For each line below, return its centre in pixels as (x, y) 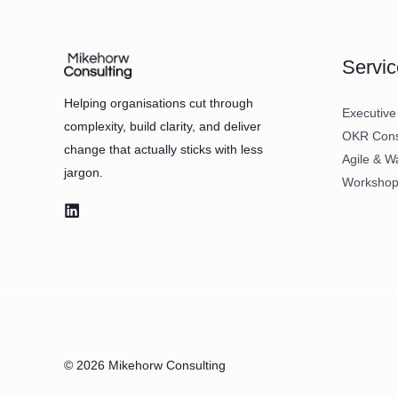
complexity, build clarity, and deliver (163, 127)
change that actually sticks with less (163, 150)
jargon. (84, 173)
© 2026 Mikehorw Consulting (145, 366)
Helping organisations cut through (159, 103)
